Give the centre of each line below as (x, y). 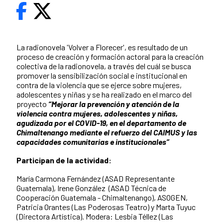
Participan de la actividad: (64, 160)
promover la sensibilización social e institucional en (102, 76)
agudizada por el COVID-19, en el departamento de (102, 123)
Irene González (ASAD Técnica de (112, 188)
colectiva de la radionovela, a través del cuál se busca (104, 66)
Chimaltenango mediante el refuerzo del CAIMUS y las (107, 132)
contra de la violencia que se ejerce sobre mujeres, (99, 85)
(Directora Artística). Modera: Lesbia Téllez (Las (95, 217)
